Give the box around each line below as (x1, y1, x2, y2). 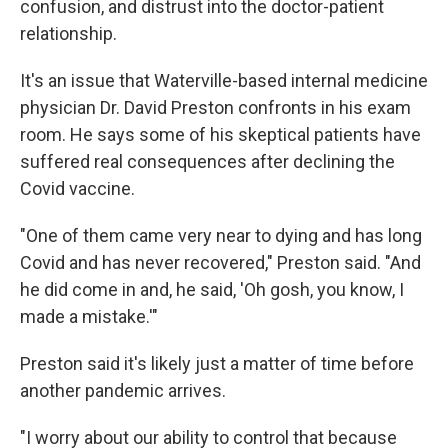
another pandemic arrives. (20, 380, 226, 401)
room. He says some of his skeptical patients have (20, 124, 421, 145)
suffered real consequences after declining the (20, 151, 395, 172)
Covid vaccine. (20, 178, 135, 199)
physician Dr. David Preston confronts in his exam (20, 97, 411, 118)
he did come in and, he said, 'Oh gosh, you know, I (20, 279, 404, 300)
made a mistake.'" (20, 306, 158, 327)
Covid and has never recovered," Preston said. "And (20, 252, 421, 273)
